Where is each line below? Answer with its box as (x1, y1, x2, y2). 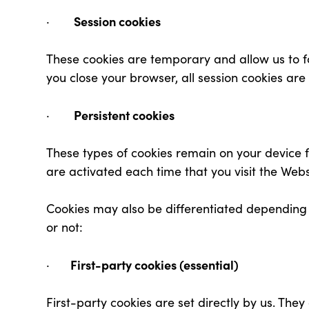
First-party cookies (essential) (70, 256, 242, 273)
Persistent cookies (74, 106, 178, 123)
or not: (46, 219, 87, 235)
